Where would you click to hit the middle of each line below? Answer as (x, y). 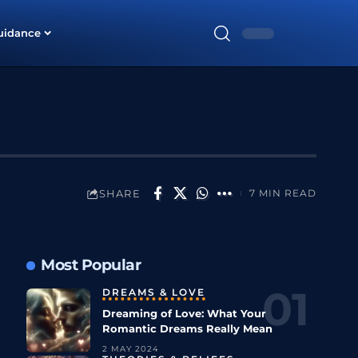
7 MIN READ (283, 193)
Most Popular (91, 265)
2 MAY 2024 (130, 349)
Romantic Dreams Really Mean (187, 329)
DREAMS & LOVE (153, 293)
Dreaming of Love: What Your (184, 314)
